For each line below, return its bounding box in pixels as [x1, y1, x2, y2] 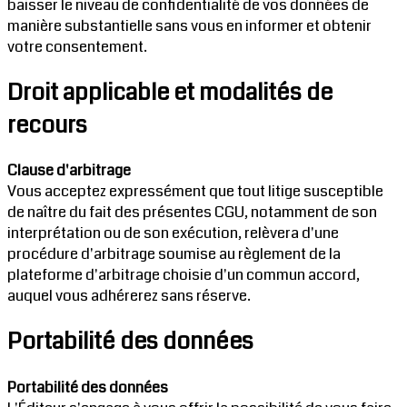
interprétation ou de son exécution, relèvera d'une [7, 223, 339, 244]
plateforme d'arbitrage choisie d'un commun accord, [7, 264, 360, 286]
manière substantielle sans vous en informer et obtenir [7, 15, 372, 36]
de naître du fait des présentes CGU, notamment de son [7, 202, 377, 223]
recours [7, 108, 87, 142]
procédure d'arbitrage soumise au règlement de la [7, 243, 341, 265]
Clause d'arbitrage [7, 160, 131, 182]
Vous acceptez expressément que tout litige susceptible [7, 181, 383, 203]
